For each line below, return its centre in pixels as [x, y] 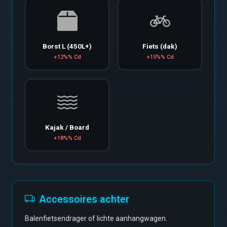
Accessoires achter [84, 199]
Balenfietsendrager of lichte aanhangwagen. [96, 218]
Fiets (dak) [160, 46]
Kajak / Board [67, 127]
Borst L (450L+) [67, 46]
